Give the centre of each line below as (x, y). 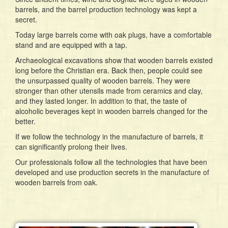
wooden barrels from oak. (56, 182)
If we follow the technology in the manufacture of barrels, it (109, 136)
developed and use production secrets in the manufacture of (112, 172)
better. (25, 121)
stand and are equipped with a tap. (71, 45)
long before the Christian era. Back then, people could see (109, 70)
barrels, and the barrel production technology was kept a (106, 9)
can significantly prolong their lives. (71, 146)
